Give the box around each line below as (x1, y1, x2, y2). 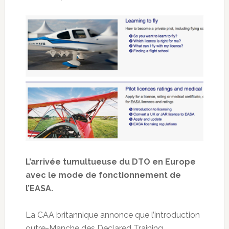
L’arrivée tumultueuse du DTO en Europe (25, 156, 196, 167)
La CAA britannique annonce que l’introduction (25, 210, 200, 220)
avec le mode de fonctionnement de (25, 170, 181, 180)
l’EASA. (25, 183, 53, 193)
